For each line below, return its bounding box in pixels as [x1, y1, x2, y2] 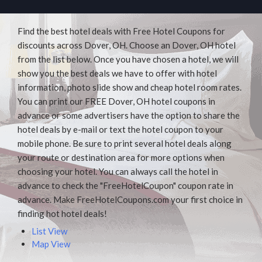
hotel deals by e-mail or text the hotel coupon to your [18, 123, 223, 135]
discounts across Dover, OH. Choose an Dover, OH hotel [18, 39, 236, 50]
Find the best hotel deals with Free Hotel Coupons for [18, 25, 225, 36]
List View [32, 226, 67, 236]
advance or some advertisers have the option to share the [18, 109, 240, 120]
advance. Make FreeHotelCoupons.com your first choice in [18, 194, 243, 205]
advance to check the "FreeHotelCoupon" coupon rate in [18, 180, 233, 191]
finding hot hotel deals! [18, 208, 107, 219]
